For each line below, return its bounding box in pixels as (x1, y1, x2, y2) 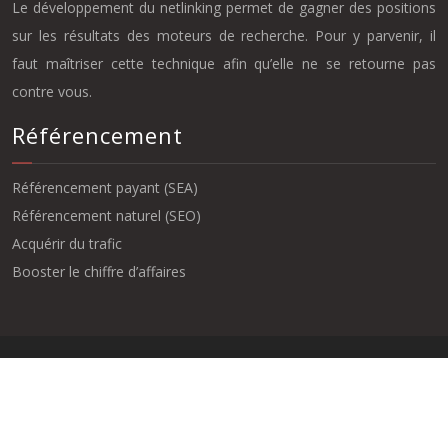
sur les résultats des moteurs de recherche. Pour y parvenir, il (12, 26, 436, 45)
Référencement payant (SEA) (12, 178, 198, 197)
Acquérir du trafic (12, 234, 122, 253)
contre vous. (12, 82, 92, 101)
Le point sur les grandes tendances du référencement (51, 375, 397, 394)
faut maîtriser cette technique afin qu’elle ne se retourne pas (12, 54, 436, 73)
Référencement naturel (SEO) (12, 206, 201, 225)
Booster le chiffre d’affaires (12, 262, 186, 281)
